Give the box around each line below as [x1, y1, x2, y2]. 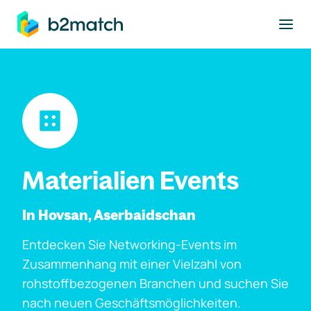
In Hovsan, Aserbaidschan [22, 206, 196, 224]
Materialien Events [22, 165, 239, 196]
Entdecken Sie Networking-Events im [22, 236, 237, 253]
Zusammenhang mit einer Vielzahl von [22, 255, 242, 272]
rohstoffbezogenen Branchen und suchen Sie [22, 275, 289, 292]
